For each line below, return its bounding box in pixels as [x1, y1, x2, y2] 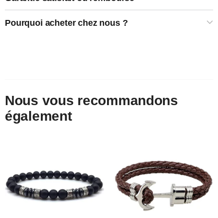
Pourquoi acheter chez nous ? [5, 18, 128, 28]
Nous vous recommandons [5, 93, 178, 109]
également [5, 109, 72, 124]
